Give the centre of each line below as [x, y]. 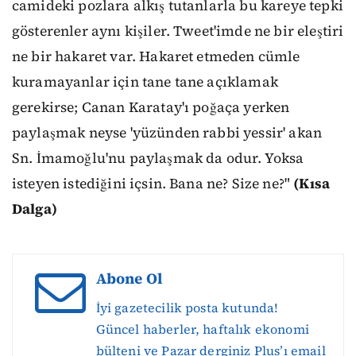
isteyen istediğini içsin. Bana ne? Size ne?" [153, 184]
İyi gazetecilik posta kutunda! [187, 308]
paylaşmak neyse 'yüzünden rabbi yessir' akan [167, 133]
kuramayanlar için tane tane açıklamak [145, 82]
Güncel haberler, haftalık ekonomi [202, 329]
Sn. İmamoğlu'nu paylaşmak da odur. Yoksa [158, 159]
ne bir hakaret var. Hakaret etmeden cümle [156, 57]
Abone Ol [129, 279]
